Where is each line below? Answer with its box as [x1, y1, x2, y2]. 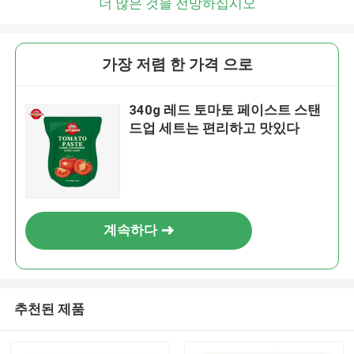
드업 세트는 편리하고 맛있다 [129, 120, 300, 137]
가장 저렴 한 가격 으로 [101, 55, 253, 74]
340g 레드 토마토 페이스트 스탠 [129, 102, 322, 119]
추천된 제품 [13, 300, 85, 317]
